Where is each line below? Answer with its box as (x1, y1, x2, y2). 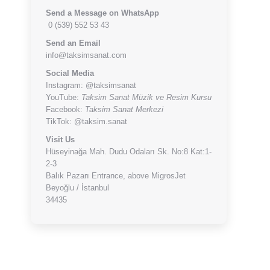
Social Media (46, 69, 94, 78)
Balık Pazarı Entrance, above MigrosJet (46, 171, 186, 180)
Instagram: (46, 81, 86, 90)
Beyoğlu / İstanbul (46, 183, 109, 192)
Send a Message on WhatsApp (46, 8, 159, 17)
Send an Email (46, 39, 101, 48)
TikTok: (46, 117, 74, 126)
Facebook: (46, 105, 85, 114)
